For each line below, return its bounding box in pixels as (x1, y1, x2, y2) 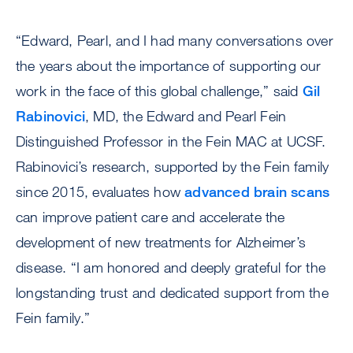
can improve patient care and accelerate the (16, 208, 285, 225)
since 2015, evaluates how (16, 183, 185, 200)
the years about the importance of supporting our (16, 57, 321, 74)
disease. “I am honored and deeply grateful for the (16, 258, 326, 276)
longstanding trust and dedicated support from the (16, 284, 329, 301)
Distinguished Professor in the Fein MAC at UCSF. (16, 132, 326, 150)
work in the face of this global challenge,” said (16, 82, 303, 99)
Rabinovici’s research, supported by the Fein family (16, 158, 329, 175)
